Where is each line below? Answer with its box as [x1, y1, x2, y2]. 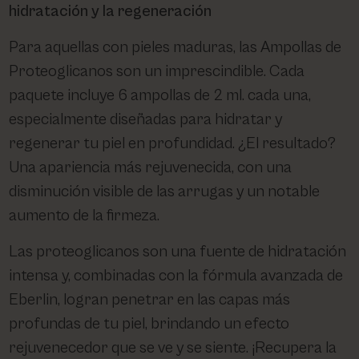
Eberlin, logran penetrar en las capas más [9, 291, 291, 310]
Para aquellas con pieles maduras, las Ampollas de [9, 38, 342, 58]
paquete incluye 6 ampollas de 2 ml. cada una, [9, 87, 312, 106]
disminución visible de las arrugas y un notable [9, 183, 321, 202]
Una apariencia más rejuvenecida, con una [9, 159, 292, 178]
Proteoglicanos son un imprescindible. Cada [9, 63, 305, 82]
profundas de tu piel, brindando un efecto [9, 315, 290, 334]
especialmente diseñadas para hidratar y [9, 111, 283, 130]
